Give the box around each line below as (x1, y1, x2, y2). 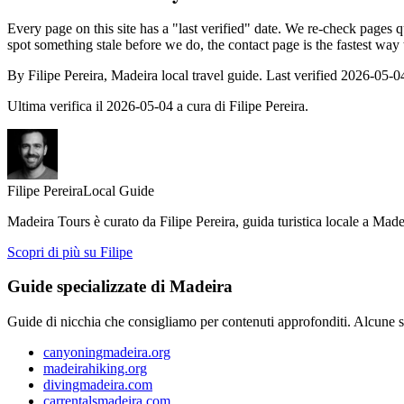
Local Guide (83, 182, 154, 198)
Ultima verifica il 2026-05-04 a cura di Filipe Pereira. (7, 97, 308, 114)
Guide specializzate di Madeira (7, 277, 233, 297)
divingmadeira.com (43, 377, 152, 393)
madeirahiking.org (43, 361, 147, 377)
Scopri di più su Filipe (7, 243, 133, 260)
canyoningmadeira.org (43, 344, 170, 361)
